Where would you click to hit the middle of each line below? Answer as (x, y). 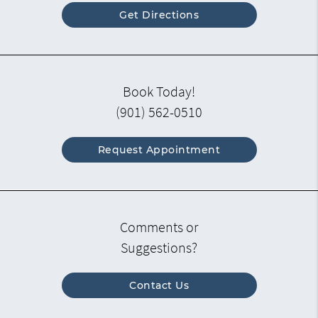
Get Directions (159, 15)
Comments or (159, 227)
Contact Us (159, 286)
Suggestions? (159, 248)
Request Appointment (159, 150)
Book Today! (159, 92)
